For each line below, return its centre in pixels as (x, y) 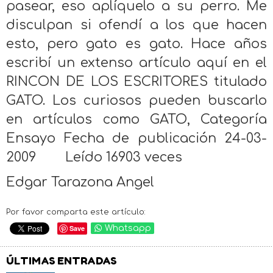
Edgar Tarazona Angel (80, 182)
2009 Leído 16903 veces (94, 157)
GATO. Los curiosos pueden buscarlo (136, 100)
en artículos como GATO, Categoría (136, 119)
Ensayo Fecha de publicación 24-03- (136, 138)
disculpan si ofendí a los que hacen (136, 25)
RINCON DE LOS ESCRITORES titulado (136, 81)
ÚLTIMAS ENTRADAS (61, 261)
